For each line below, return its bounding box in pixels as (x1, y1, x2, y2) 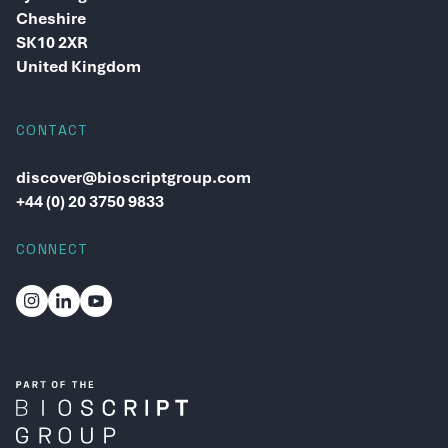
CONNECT (16, 239, 89, 258)
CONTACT (16, 120, 89, 139)
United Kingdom (16, 55, 141, 77)
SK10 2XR (16, 31, 88, 53)
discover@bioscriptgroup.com (16, 166, 251, 188)
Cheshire (16, 7, 86, 29)
